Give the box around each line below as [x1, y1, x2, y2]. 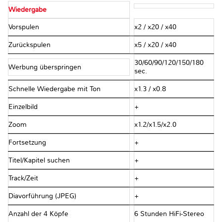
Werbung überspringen [8, 62, 83, 71]
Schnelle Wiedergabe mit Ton [8, 85, 103, 94]
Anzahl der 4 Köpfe [8, 210, 70, 219]
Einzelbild [8, 103, 40, 111]
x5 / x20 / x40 [134, 41, 176, 50]
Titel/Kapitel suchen [8, 156, 72, 165]
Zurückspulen [8, 41, 53, 50]
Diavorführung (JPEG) [8, 192, 78, 201]
